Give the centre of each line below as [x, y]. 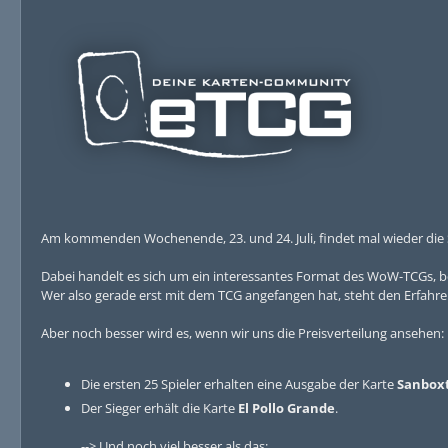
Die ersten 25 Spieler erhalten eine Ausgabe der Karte [239, 384]
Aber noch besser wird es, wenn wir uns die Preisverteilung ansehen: [242, 333]
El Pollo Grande [286, 408]
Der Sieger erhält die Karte [159, 408]
